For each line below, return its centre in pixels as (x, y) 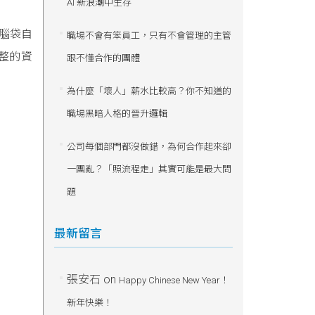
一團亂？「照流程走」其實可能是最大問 (149, 169)
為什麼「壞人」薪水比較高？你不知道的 (149, 91)
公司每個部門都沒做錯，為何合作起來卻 (149, 147)
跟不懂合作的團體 (103, 58)
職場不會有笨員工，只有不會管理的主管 (149, 36)
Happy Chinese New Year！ (174, 280)
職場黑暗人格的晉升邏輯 (117, 114)
